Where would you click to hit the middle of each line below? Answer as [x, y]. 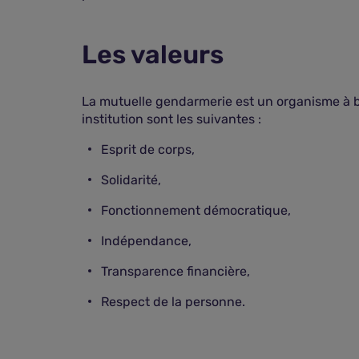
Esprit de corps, [148, 149]
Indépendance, [146, 241]
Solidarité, [131, 180]
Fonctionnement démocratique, [196, 210]
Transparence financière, [175, 271]
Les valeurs [153, 54]
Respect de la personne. [173, 302]
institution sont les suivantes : [171, 119]
